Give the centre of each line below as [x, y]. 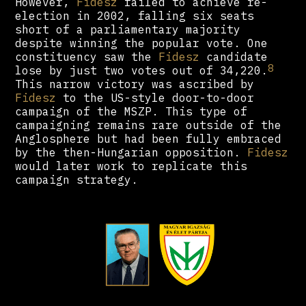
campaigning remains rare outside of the [149, 125]
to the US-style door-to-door [155, 98]
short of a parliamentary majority [128, 30]
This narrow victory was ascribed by [135, 84]
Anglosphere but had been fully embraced [149, 139]
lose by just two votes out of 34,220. [142, 71]
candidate [234, 57]
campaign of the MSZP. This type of [131, 112]
